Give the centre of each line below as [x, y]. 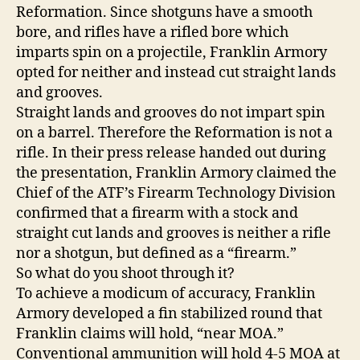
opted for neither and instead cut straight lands [176, 72]
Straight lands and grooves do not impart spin [171, 112]
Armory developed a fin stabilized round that [169, 313]
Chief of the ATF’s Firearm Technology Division [176, 193]
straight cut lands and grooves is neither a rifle [174, 233]
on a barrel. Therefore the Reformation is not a [174, 133]
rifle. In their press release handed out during [171, 153]
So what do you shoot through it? [125, 273]
